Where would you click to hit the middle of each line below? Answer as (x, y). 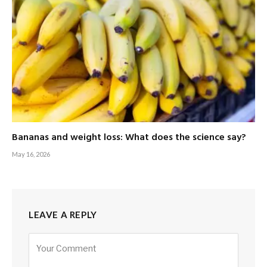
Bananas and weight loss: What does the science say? (129, 137)
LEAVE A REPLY (63, 214)
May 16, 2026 (31, 154)
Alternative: (52, 239)
